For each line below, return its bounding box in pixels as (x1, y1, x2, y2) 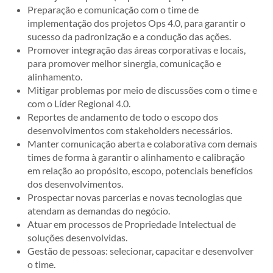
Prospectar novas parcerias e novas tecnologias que (27, 191, 242, 203)
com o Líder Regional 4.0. (27, 97, 130, 109)
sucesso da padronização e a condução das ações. (27, 30, 231, 42)
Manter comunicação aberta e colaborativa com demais (27, 138, 257, 149)
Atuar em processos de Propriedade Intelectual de (27, 218, 236, 230)
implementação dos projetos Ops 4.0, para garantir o (27, 17, 246, 29)
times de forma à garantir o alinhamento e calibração (27, 151, 245, 163)
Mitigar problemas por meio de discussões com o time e (27, 84, 257, 96)
